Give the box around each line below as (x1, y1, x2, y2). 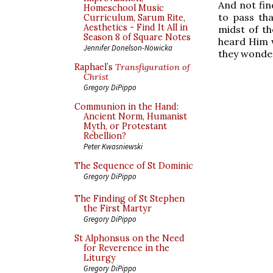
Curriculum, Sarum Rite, (83, 12, 185, 23)
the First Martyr (83, 203, 152, 214)
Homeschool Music (83, 2, 164, 13)
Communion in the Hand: (74, 101, 179, 112)
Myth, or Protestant (83, 121, 167, 132)
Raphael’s (74, 62, 115, 73)
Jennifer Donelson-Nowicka (83, 43, 172, 52)
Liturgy (83, 252, 116, 263)
